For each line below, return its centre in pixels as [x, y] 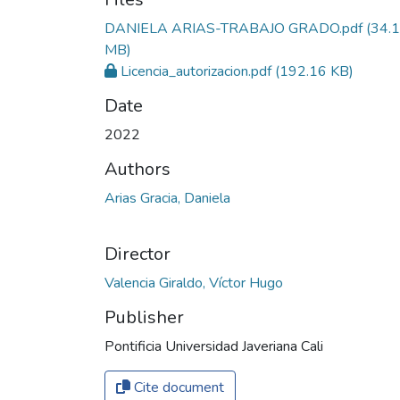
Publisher [144, 317]
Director [137, 254]
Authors [137, 169]
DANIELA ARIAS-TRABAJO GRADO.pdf [233, 28]
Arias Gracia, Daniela [167, 198]
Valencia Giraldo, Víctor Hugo [194, 283]
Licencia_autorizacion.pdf [196, 71]
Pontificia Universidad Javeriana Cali [214, 346]
